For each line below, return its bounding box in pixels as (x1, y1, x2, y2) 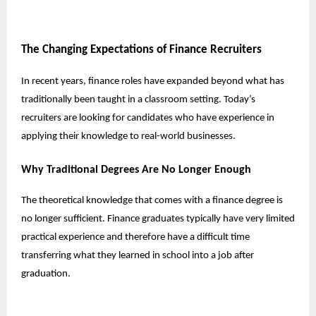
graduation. (21, 268, 71, 279)
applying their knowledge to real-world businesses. (21, 130, 238, 142)
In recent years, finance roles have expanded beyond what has (21, 75, 284, 87)
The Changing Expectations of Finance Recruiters (21, 43, 262, 56)
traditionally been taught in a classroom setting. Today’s (21, 94, 255, 105)
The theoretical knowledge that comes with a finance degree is (21, 195, 283, 206)
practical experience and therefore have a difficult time (21, 231, 250, 243)
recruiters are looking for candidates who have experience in (21, 112, 274, 123)
